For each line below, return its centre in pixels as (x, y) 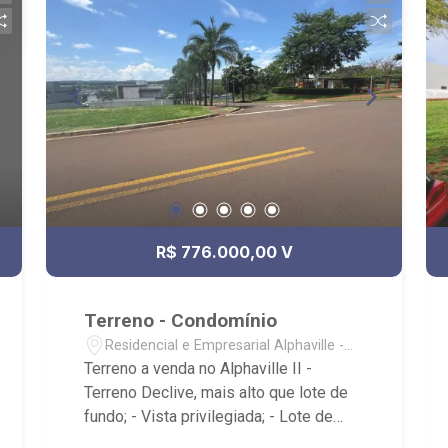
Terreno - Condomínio (181, 320)
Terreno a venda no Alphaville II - (198, 368)
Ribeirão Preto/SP (164, 366)
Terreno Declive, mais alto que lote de (216, 392)
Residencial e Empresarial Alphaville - (225, 345)
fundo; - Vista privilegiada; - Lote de (209, 416)
